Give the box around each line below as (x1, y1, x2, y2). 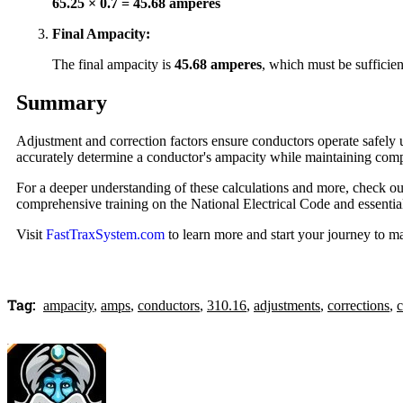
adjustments (254, 297, 320, 313)
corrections (327, 297, 390, 313)
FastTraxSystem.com (46, 226, 165, 242)
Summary (16, 90, 107, 114)
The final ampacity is (52, 57, 175, 73)
